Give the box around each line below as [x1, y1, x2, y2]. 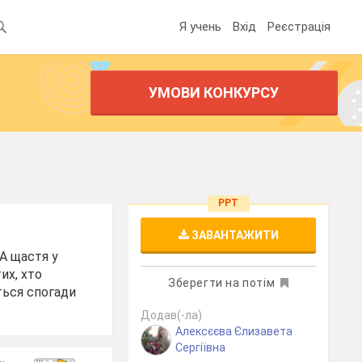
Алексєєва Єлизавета [175, 325, 293, 338]
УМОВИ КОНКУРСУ [149, 84, 280, 101]
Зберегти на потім [167, 276, 276, 289]
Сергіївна [175, 341, 226, 354]
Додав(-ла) [141, 309, 203, 322]
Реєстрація [267, 19, 330, 34]
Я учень [179, 19, 221, 34]
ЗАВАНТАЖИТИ [188, 229, 279, 242]
